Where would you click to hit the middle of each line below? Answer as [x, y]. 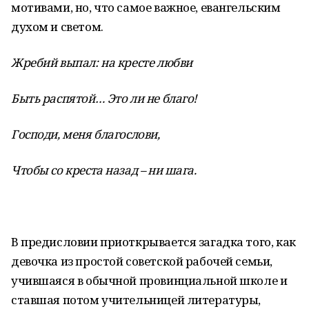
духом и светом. [57, 27]
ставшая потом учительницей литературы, [136, 300]
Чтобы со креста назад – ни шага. [104, 170]
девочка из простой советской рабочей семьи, [142, 261]
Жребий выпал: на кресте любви [102, 62]
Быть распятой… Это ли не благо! [104, 98]
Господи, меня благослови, [86, 134]
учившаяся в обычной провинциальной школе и [149, 280]
